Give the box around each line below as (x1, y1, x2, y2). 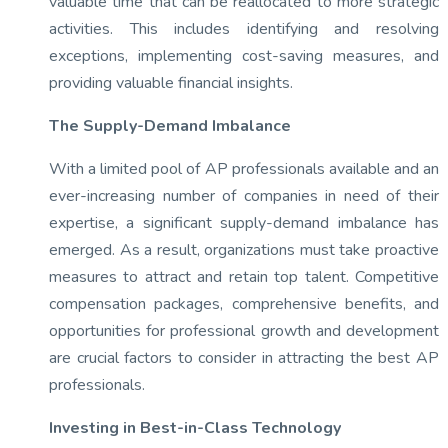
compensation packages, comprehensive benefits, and (49, 293, 439, 315)
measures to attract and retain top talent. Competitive (49, 266, 439, 288)
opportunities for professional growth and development (49, 320, 439, 342)
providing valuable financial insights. (49, 72, 293, 94)
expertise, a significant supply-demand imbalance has (49, 212, 439, 234)
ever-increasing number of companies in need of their (49, 185, 439, 207)
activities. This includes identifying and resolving (49, 18, 439, 40)
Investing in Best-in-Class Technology (49, 417, 341, 439)
